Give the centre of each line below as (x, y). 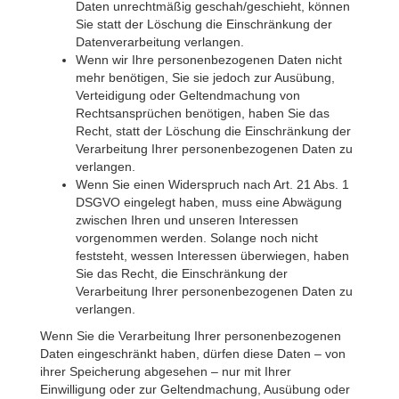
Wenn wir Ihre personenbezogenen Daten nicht (209, 60)
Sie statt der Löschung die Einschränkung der (204, 24)
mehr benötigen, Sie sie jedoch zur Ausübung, (205, 77)
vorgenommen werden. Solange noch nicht (197, 238)
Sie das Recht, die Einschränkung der (182, 273)
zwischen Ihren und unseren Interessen (187, 220)
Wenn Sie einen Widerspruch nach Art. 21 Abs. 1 (212, 184)
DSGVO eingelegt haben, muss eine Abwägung (209, 202)
